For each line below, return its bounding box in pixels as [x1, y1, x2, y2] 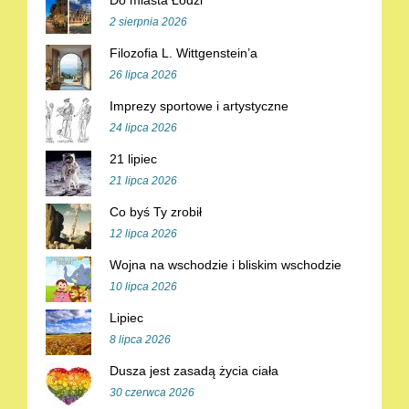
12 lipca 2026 [110, 227, 177, 240]
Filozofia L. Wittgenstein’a [110, 46, 257, 60]
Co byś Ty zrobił [110, 204, 202, 219]
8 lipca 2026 [110, 333, 171, 346]
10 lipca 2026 [110, 280, 177, 293]
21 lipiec [110, 152, 157, 166]
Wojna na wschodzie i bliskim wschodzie [110, 257, 341, 272]
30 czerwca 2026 [110, 386, 194, 399]
